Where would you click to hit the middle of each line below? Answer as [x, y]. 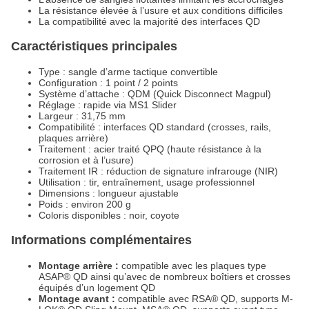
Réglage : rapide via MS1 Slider [108, 105]
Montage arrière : [79, 266]
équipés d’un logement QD [97, 288]
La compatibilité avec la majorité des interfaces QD [149, 22]
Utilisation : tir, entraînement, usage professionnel [147, 182]
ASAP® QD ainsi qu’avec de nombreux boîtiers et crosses [165, 277]
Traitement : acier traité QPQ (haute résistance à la [150, 149]
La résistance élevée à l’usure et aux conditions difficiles [161, 11]
